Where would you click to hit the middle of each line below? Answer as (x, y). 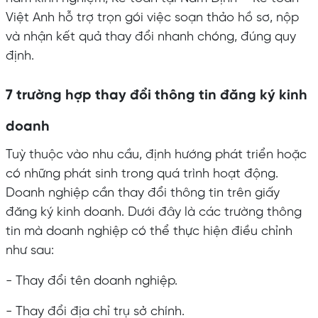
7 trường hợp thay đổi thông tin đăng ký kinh (156, 95)
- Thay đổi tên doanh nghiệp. (91, 281)
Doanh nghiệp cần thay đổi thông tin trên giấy (142, 193)
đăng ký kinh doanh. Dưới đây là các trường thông (153, 212)
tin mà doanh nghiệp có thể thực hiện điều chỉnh (149, 231)
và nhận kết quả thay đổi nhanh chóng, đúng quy (150, 37)
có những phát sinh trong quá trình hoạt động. (142, 174)
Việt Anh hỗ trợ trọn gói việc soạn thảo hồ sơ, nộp (152, 18)
